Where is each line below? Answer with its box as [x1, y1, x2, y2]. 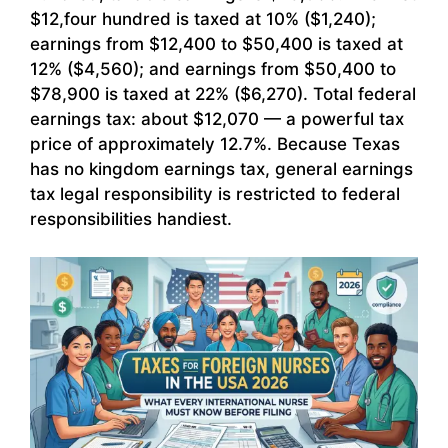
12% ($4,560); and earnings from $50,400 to [30, 58, 396, 79]
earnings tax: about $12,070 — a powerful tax [30, 108, 404, 129]
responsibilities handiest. [30, 208, 232, 229]
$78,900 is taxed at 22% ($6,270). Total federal [30, 83, 416, 104]
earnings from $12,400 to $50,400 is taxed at [30, 33, 403, 54]
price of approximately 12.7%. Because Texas [30, 133, 400, 154]
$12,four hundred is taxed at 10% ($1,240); [30, 8, 376, 29]
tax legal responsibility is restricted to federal [30, 183, 400, 204]
